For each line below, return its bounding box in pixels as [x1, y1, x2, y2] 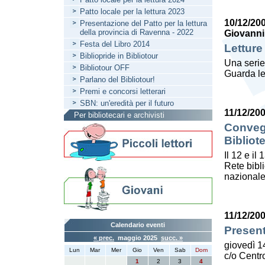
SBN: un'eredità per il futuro [80, 99, 174, 108]
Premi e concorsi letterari [80, 87, 166, 96]
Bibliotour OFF [80, 63, 130, 72]
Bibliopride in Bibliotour [80, 51, 158, 60]
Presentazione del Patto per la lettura [80, 19, 207, 28]
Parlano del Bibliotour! [80, 75, 155, 84]
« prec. [93, 234, 114, 241]
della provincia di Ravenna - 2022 [80, 28, 193, 37]
